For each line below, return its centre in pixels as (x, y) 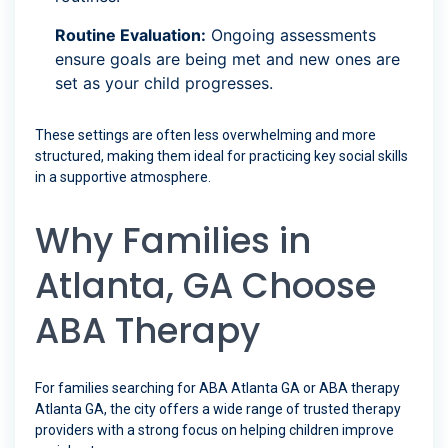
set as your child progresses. (164, 83)
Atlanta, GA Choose (205, 286)
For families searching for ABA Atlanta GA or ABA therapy (217, 388)
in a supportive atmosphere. (123, 177)
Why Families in (173, 241)
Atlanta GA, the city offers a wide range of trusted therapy (218, 409)
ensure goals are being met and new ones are (227, 59)
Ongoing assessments (291, 35)
